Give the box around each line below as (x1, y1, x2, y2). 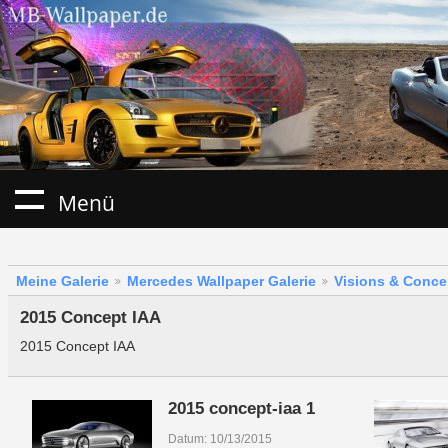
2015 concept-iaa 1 (167, 399, 315, 419)
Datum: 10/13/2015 (167, 433, 272, 446)
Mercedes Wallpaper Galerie (127, 273, 316, 290)
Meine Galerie (16, 273, 109, 290)
